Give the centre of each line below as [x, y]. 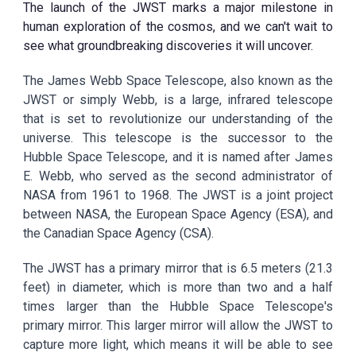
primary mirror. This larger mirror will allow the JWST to [178, 325]
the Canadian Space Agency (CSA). [119, 233]
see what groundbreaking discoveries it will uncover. [168, 46]
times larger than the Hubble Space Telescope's [178, 306]
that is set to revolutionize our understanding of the [178, 119]
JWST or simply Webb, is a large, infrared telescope [178, 100]
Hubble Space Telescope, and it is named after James [178, 157]
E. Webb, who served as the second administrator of [178, 176]
